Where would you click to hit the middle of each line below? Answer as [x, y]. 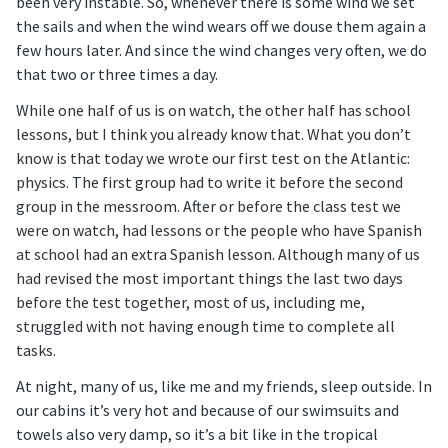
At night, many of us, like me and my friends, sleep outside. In [224, 386]
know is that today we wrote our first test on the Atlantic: [213, 158]
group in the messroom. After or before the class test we [208, 206]
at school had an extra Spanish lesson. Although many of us [218, 254]
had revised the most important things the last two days [209, 278]
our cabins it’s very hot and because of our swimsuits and [207, 410]
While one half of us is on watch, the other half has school [213, 110]
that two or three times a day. [117, 74]
